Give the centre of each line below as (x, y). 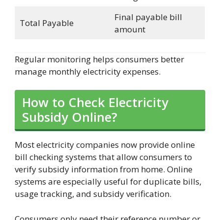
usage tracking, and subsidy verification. (93, 194)
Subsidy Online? (70, 117)
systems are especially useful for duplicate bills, (108, 182)
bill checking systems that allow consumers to (103, 157)
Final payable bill (148, 17)
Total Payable (46, 23)
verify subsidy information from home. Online (104, 169)
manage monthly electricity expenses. (88, 71)
